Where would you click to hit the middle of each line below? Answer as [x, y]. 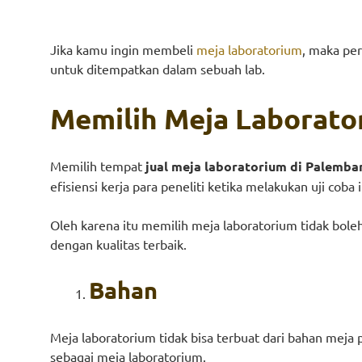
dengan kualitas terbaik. [118, 244]
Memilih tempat [98, 166]
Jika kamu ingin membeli [123, 49]
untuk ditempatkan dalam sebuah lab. [158, 69]
